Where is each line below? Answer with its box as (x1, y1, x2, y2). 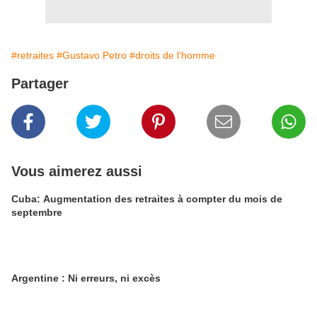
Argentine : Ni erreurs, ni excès (11, 272, 161, 284)
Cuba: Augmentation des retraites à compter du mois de (11, 193, 282, 204)
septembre (11, 207, 62, 218)
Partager (11, 76, 69, 91)
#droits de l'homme (129, 50, 215, 61)
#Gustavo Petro (57, 50, 127, 61)
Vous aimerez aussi (11, 163, 142, 179)
